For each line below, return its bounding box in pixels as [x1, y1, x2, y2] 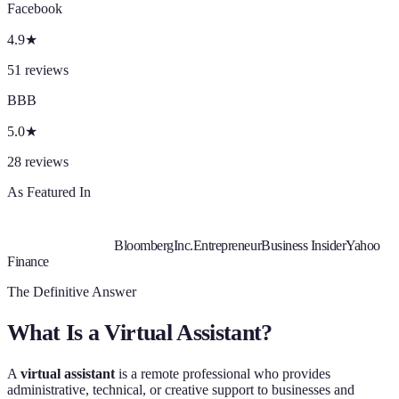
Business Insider [261, 238, 346, 254]
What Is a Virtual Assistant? [7, 319, 273, 346]
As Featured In [7, 184, 91, 200]
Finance [7, 254, 49, 270]
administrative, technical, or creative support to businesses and [7, 381, 354, 397]
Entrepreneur [192, 238, 262, 254]
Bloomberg [114, 238, 174, 254]
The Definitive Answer [7, 284, 136, 300]
